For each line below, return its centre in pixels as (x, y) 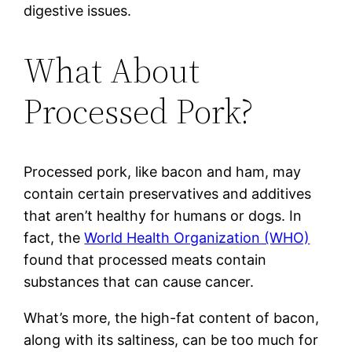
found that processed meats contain (145, 259)
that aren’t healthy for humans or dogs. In (163, 215)
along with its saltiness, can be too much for (171, 339)
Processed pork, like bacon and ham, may (163, 171)
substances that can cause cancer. (139, 281)
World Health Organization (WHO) (197, 237)
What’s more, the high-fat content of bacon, (172, 317)
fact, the (54, 237)
